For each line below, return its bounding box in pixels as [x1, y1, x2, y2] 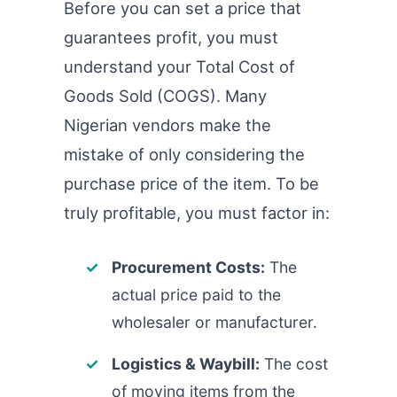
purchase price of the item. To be [64, 173, 319, 193]
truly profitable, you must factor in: [64, 202, 330, 222]
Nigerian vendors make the [64, 114, 271, 135]
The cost [260, 354, 328, 373]
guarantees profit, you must [64, 27, 278, 47]
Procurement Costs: [112, 257, 265, 276]
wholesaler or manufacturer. [112, 312, 317, 331]
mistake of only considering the [64, 144, 305, 164]
